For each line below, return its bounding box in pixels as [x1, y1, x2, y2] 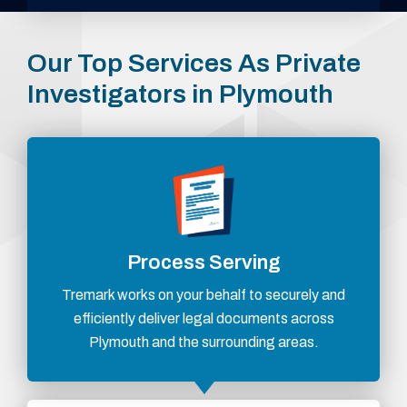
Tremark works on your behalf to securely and [62, 287, 345, 303]
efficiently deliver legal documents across [73, 311, 334, 327]
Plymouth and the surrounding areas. [88, 334, 319, 351]
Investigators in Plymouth [27, 80, 333, 109]
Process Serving [126, 252, 281, 274]
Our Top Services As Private [27, 49, 361, 78]
